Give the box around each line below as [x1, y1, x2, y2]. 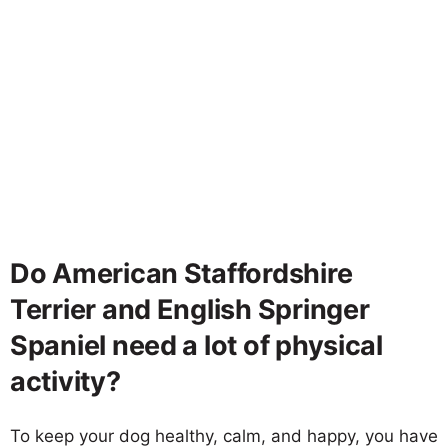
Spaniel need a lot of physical [10, 328, 383, 362]
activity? [10, 364, 121, 398]
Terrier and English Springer [10, 292, 370, 326]
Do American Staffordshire [10, 256, 353, 290]
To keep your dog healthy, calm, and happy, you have [10, 425, 438, 446]
